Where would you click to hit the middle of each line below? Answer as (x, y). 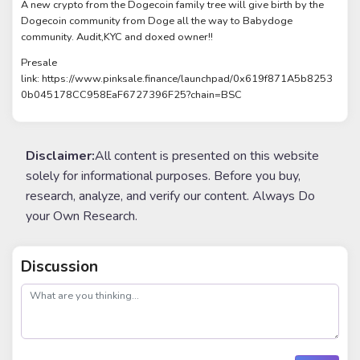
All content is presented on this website (207, 156)
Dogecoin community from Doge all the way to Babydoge (157, 20)
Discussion (60, 266)
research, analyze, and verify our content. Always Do (170, 196)
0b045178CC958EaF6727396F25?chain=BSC (132, 95)
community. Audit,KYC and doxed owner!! (117, 37)
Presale (39, 63)
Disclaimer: (60, 156)
